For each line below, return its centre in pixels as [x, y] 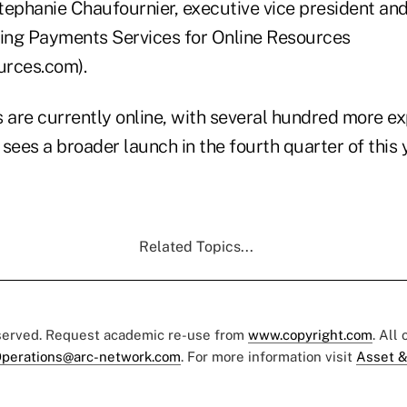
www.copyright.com [310, 334]
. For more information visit [268, 356]
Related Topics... [196, 246]
